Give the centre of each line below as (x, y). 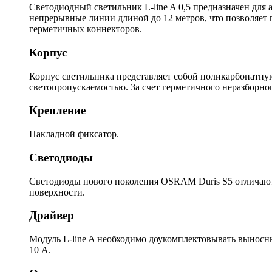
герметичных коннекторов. (86, 29)
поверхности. (57, 192)
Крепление (57, 110)
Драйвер (52, 216)
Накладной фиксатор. (74, 134)
